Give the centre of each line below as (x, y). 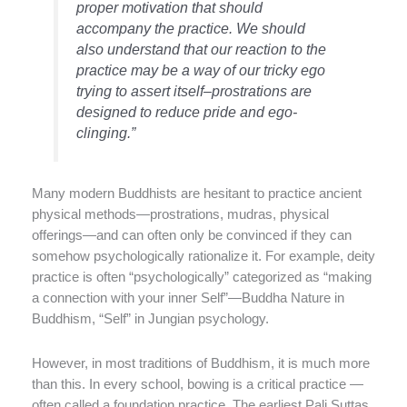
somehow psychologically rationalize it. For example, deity (203, 257)
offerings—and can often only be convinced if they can (192, 236)
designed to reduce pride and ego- (187, 112)
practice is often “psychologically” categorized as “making (202, 278)
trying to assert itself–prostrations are (194, 91)
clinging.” (106, 133)
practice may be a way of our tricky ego (201, 70)
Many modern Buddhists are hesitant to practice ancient (197, 194)
